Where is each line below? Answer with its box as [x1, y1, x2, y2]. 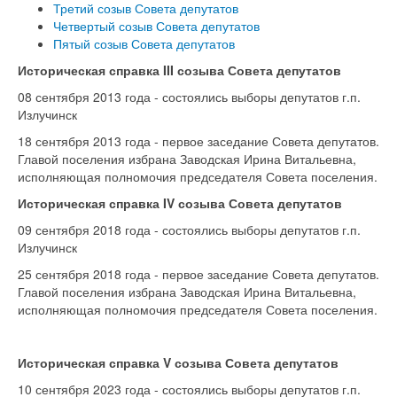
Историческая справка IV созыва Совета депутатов [18, 194, 342, 212]
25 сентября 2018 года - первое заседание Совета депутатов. [18, 265, 379, 283]
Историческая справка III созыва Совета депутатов [18, 61, 341, 79]
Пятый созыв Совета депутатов [53, 35, 235, 52]
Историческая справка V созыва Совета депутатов [18, 354, 339, 371]
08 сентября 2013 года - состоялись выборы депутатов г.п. [18, 88, 361, 105]
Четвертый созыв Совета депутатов [53, 17, 260, 35]
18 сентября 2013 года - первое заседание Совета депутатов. [18, 132, 379, 150]
